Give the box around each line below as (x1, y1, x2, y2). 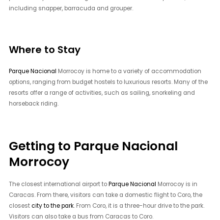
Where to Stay (9, 43, 81, 57)
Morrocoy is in (156, 180, 198, 188)
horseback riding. (9, 100, 59, 108)
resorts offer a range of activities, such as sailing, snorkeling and (9, 89, 195, 97)
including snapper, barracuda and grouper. (9, 4, 134, 13)
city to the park (31, 201, 74, 210)
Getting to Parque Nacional (9, 137, 178, 155)
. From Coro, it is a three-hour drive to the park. (74, 201, 205, 210)
